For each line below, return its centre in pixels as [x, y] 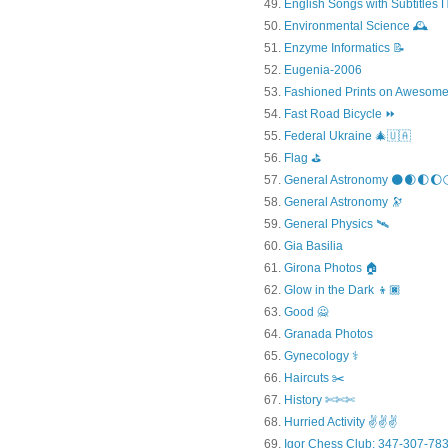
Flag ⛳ [302, 158]
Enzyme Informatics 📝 [344, 48]
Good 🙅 [306, 312]
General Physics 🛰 [336, 224]
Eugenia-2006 [323, 70]
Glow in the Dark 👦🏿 [342, 290]
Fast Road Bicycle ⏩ [340, 114]
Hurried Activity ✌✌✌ [341, 422]
